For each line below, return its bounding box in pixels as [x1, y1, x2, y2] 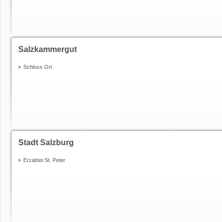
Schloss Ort [23, 64, 52, 70]
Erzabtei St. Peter [23, 157, 65, 163]
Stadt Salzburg [18, 138, 74, 147]
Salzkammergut [18, 45, 77, 54]
